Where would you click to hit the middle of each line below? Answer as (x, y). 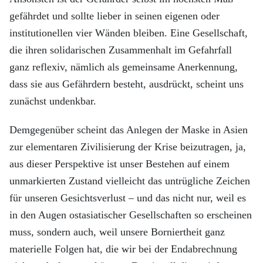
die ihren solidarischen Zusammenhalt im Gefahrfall (121, 50)
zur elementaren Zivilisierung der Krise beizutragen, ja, (128, 147)
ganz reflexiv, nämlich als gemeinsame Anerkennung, (124, 67)
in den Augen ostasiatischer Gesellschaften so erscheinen (131, 215)
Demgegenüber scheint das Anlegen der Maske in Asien (129, 130)
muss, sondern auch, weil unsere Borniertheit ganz (117, 232)
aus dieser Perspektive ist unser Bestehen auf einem (119, 164)
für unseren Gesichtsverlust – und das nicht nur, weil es (128, 198)
